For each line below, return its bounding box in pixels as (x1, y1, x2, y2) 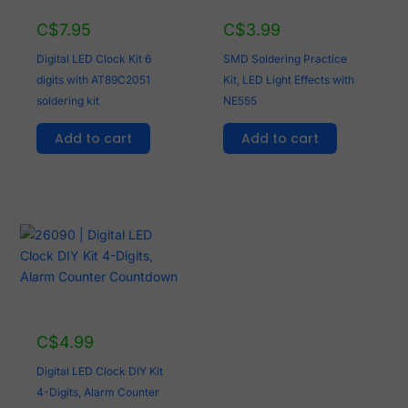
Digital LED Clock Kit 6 (36, 51, 152, 66)
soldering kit (36, 93, 100, 107)
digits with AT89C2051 (36, 72, 151, 87)
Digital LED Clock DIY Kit (36, 363, 164, 378)
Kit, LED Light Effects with (222, 72, 354, 87)
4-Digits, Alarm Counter (36, 384, 160, 399)
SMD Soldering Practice (222, 51, 347, 66)
